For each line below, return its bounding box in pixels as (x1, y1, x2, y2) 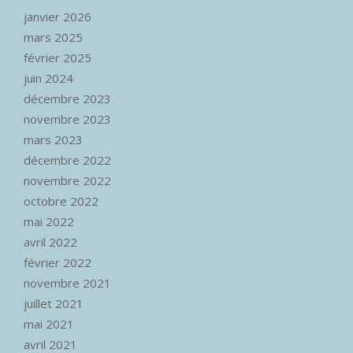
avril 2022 (24, 234, 77, 251)
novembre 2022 (24, 173, 111, 189)
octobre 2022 (24, 193, 98, 210)
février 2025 (24, 50, 91, 66)
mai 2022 (24, 214, 74, 230)
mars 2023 (24, 132, 83, 148)
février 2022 (24, 255, 91, 271)
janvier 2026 (24, 9, 91, 25)
